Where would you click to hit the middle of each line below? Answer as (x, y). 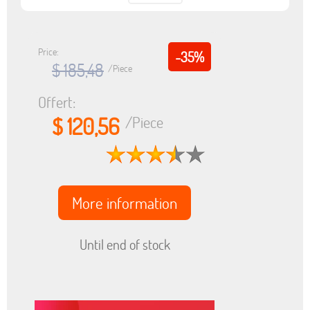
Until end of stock (125, 244)
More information (125, 202)
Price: (48, 51)
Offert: (57, 102)
